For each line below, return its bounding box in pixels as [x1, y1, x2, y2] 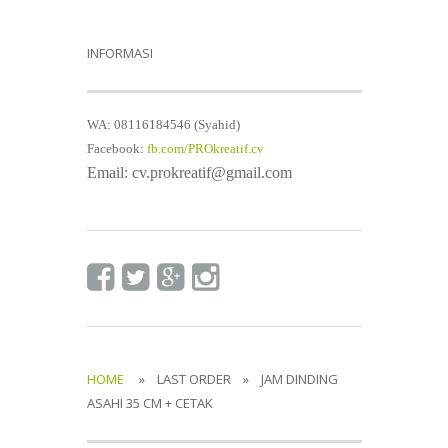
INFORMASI [86, 44, 153, 62]
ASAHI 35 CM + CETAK [86, 394, 213, 412]
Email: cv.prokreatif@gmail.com [86, 164, 292, 181]
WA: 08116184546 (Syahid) [86, 117, 240, 132]
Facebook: [86, 141, 147, 156]
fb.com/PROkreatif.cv [146, 141, 264, 156]
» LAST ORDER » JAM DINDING [123, 370, 338, 388]
